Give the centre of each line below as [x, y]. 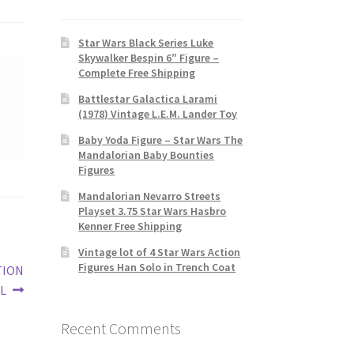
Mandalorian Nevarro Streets [150, 196]
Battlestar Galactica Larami [148, 98]
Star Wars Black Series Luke [146, 42]
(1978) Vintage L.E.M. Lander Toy [158, 113]
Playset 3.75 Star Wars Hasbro [153, 211]
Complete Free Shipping [137, 72]
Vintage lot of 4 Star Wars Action [160, 252]
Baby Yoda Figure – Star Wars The [161, 139]
